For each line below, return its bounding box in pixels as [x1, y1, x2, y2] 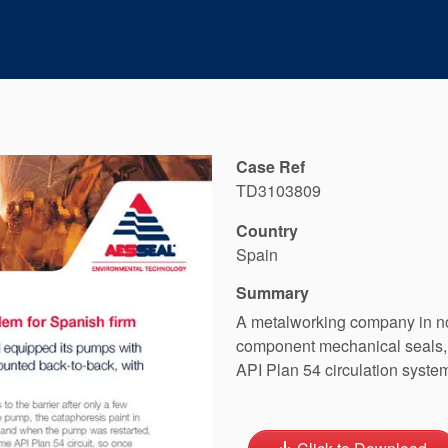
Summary [236, 281, 309, 305]
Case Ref [236, 155, 305, 179]
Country [236, 219, 298, 243]
